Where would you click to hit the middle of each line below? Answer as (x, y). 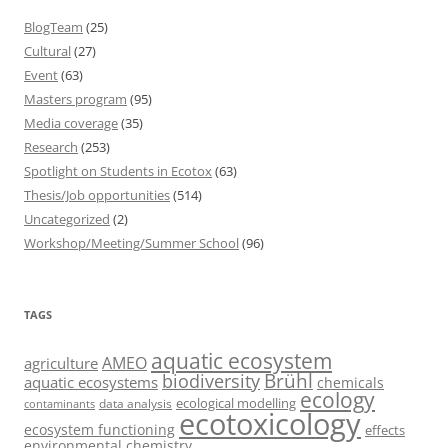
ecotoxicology (270, 423)
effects (385, 429)
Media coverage (71, 122)
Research (51, 146)
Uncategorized (67, 218)
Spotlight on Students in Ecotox (118, 170)
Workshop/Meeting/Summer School (131, 242)
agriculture (61, 362)
